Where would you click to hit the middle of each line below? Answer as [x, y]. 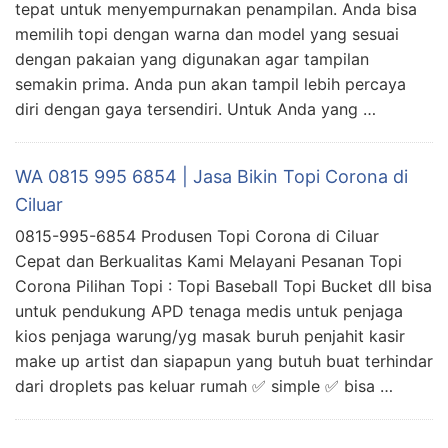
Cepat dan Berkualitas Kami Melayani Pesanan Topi [208, 260]
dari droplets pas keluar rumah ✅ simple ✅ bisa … [204, 385]
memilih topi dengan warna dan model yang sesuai [207, 33]
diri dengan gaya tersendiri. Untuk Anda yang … [195, 108]
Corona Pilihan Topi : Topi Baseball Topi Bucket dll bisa [223, 285]
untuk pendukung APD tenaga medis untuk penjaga [209, 310]
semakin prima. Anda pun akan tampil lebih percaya [210, 83]
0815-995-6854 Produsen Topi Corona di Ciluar [199, 235]
